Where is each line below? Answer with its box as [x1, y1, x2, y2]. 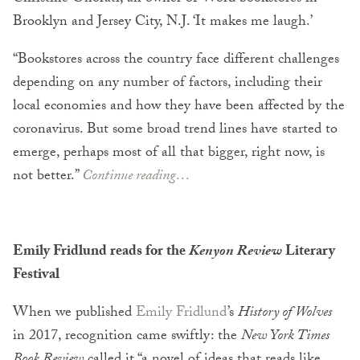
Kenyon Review [189, 240, 282, 266]
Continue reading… [82, 165, 190, 190]
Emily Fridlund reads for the [13, 240, 189, 266]
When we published [13, 301, 136, 327]
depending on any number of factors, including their [13, 72, 322, 97]
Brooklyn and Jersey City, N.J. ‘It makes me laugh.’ [13, 10, 313, 36]
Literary [282, 240, 335, 266]
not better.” [13, 165, 82, 190]
